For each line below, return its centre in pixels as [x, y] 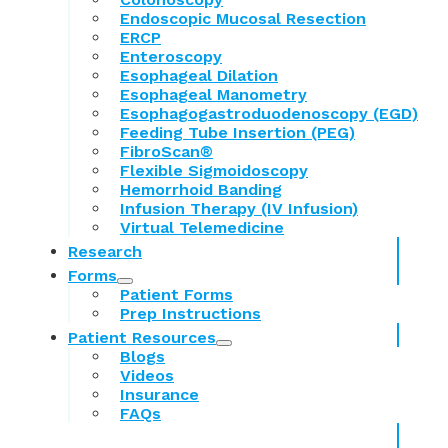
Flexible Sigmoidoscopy [214, 171]
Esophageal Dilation [199, 76]
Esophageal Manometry [213, 95]
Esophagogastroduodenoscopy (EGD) [269, 114]
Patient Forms [176, 295]
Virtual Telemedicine [202, 228]
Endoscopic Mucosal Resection [243, 19]
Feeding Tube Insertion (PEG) [237, 133]
